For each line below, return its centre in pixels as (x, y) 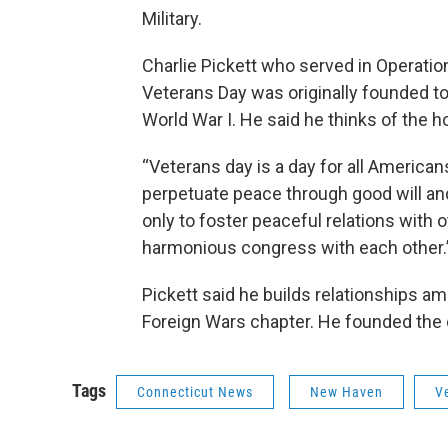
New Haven (346, 392)
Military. (172, 18)
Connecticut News (195, 392)
